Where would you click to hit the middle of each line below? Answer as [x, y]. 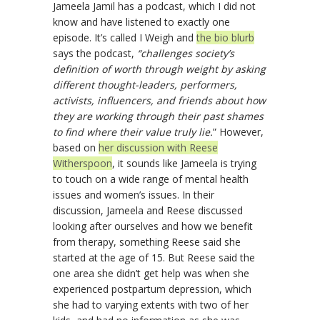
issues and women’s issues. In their [134, 195]
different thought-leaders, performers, [145, 85]
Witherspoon [82, 164]
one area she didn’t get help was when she [151, 274]
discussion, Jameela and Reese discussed [148, 211]
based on [76, 148]
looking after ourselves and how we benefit [153, 226]
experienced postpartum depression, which [152, 289]
